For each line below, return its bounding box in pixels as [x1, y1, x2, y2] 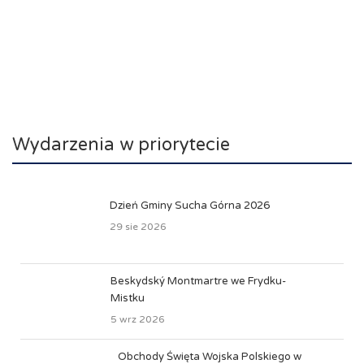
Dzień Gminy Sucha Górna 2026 [110, 199, 270, 212]
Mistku [110, 292, 145, 305]
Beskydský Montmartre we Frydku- [110, 275, 286, 288]
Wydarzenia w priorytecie [12, 134, 230, 155]
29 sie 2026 [110, 221, 167, 232]
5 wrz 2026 [110, 314, 165, 325]
